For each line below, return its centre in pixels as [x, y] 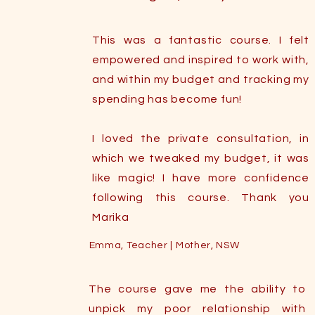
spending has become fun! [167, 99]
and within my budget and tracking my [201, 79]
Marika [111, 217]
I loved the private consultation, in [201, 139]
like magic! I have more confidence [201, 178]
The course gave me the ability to [198, 289]
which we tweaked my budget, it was [201, 158]
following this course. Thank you [201, 198]
